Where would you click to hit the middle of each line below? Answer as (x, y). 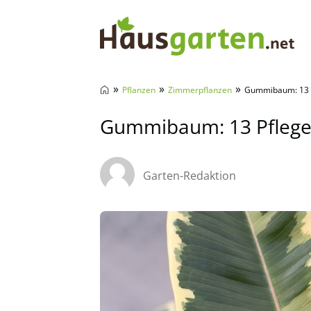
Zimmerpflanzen (200, 90)
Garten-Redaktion (190, 176)
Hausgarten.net (153, 76)
